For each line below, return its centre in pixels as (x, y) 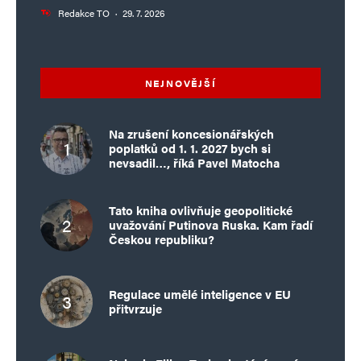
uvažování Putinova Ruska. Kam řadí (211, 225)
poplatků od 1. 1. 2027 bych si (190, 148)
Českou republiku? (162, 239)
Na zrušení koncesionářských (191, 134)
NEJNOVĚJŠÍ (180, 83)
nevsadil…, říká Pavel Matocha (194, 163)
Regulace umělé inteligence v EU (200, 294)
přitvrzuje (135, 309)
